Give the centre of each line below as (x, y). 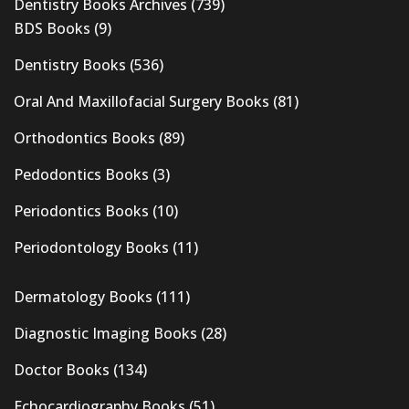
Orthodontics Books (84, 138)
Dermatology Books (83, 297)
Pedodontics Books (81, 175)
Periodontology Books (91, 248)
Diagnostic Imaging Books (105, 334)
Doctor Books (62, 370)
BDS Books (52, 29)
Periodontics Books (81, 211)
